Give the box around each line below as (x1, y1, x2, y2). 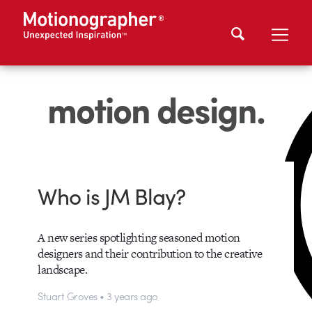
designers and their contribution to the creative (38, 244, 263, 262)
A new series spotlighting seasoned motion (38, 228, 240, 246)
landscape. (38, 260, 88, 278)
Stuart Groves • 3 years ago (38, 288, 158, 304)
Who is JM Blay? (38, 180, 186, 212)
